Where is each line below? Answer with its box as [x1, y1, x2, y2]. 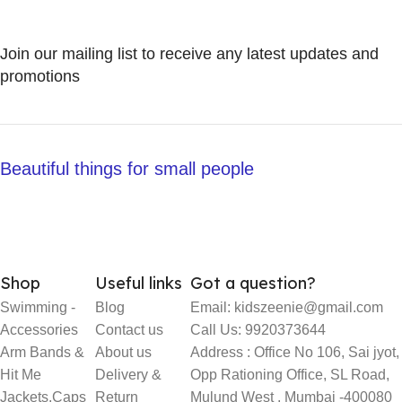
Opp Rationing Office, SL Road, [190, 366, 390, 382]
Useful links [95, 272, 183, 293]
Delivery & [95, 366, 162, 382]
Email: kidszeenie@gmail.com [190, 299, 384, 315]
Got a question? [190, 272, 317, 293]
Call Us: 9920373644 [190, 321, 327, 337]
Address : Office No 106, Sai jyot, [190, 344, 400, 360]
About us [95, 344, 153, 360]
